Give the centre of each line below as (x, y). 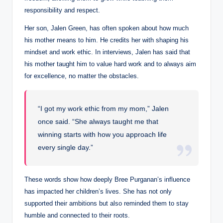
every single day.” (66, 147)
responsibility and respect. (62, 10)
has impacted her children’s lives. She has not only (98, 191)
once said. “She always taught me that (98, 121)
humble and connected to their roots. (77, 215)
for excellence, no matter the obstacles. (82, 76)
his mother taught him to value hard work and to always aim (110, 64)
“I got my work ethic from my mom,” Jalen (104, 108)
